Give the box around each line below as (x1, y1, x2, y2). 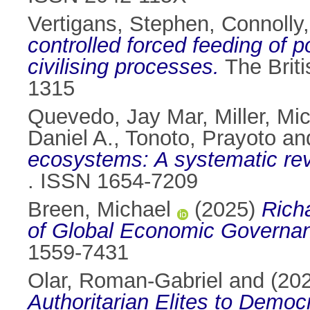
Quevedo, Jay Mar (28, 104, 202, 129)
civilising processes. (28, 55, 219, 80)
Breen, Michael (28, 197, 171, 222)
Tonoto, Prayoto (125, 126, 276, 151)
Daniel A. (28, 126, 113, 151)
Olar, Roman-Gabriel (28, 268, 223, 293)
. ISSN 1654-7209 (28, 169, 198, 194)
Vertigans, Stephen (28, 12, 209, 37)
